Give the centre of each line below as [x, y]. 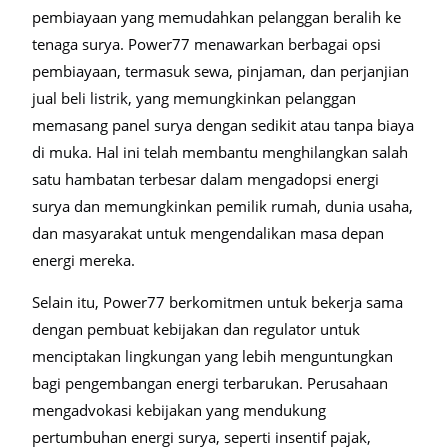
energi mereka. [83, 260]
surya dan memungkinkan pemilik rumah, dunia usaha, [222, 206]
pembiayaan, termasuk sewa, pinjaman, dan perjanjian [220, 71]
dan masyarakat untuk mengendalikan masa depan [208, 233]
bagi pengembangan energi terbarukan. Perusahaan [210, 383]
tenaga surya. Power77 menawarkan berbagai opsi [206, 44]
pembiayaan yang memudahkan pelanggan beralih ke [216, 17]
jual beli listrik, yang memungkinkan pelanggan [194, 98]
